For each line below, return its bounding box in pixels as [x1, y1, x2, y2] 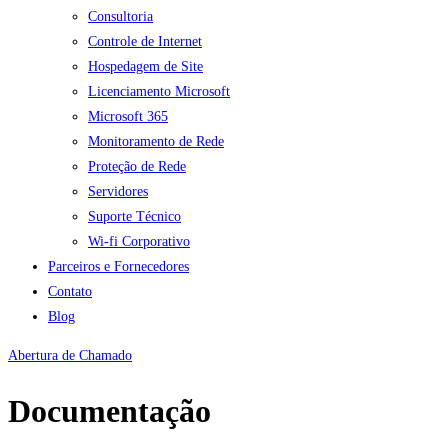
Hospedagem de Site [88, 58, 203, 74]
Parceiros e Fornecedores [48, 258, 189, 274]
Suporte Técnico [88, 208, 181, 224]
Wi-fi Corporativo [88, 233, 190, 249]
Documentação [8, 393, 211, 430]
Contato [48, 283, 92, 299]
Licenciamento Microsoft [88, 83, 230, 99]
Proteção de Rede [88, 158, 186, 174]
